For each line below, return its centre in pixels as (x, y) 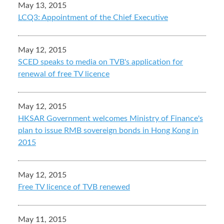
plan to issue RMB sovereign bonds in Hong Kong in (108, 131)
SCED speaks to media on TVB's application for (100, 62)
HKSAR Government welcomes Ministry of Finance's (110, 119)
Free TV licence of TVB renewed (74, 187)
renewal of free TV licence (64, 74)
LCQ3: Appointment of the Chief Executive (93, 18)
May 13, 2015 (42, 6)
